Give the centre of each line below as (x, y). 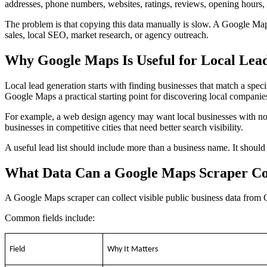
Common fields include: (50, 218)
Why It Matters (133, 250)
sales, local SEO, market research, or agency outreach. (107, 35)
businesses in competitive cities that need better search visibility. (124, 127)
